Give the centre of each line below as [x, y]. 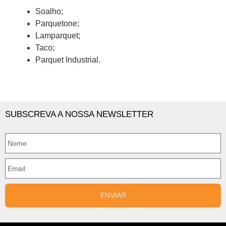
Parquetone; [57, 24]
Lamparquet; [58, 36]
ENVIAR [113, 195]
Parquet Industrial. [68, 60]
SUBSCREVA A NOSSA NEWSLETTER [79, 115]
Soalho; [49, 12]
